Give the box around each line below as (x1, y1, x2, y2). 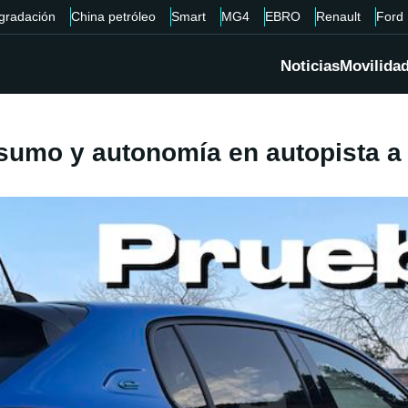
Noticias (280, 57, 340, 76)
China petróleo (70, 9, 156, 24)
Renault (315, 9, 361, 24)
